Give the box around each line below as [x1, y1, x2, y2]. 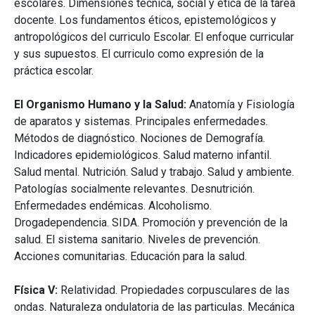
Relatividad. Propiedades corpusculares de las [58, 283, 290, 297]
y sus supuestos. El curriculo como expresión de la [14, 47, 264, 61]
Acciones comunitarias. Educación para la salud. [14, 250, 247, 264]
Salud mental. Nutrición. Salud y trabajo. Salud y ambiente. [14, 165, 294, 179]
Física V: [14, 283, 58, 297]
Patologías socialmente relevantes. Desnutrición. [14, 182, 255, 196]
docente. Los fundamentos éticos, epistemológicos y [14, 13, 276, 27]
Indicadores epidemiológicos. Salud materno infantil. [14, 148, 271, 162]
